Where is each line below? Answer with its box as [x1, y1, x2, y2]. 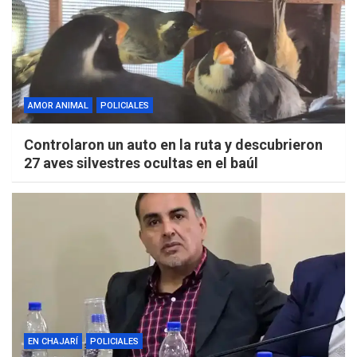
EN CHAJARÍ [28, 336, 78, 347]
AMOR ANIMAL [28, 100, 88, 112]
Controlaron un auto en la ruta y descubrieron [24, 136, 323, 154]
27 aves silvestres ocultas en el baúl [24, 155, 258, 172]
